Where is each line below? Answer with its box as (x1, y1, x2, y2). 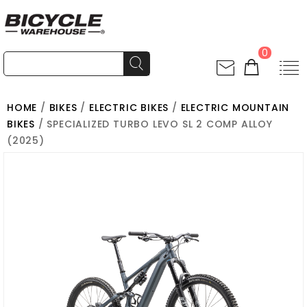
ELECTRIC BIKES (89, 101, 169, 114)
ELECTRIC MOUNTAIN (180, 101, 290, 114)
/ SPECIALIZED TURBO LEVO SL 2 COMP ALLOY (35, 117, 273, 131)
